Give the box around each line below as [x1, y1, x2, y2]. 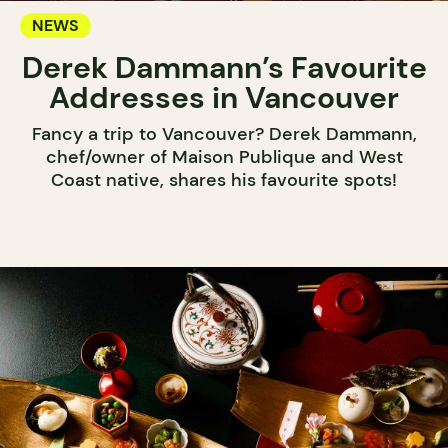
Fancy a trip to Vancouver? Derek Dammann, [31, 122, 417, 147]
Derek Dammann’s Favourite [21, 48, 427, 88]
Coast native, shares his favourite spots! [51, 168, 397, 193]
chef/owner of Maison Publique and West [45, 145, 403, 170]
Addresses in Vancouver [49, 78, 399, 118]
